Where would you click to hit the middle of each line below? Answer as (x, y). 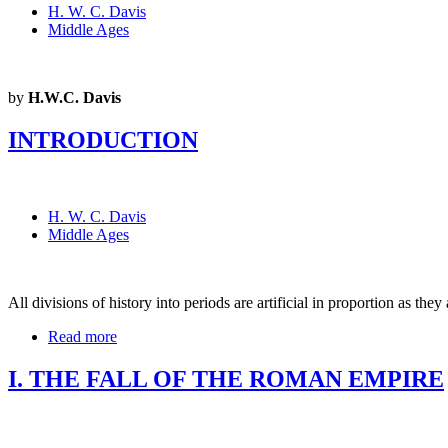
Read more (82, 336)
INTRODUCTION (103, 139)
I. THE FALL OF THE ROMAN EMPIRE (226, 378)
